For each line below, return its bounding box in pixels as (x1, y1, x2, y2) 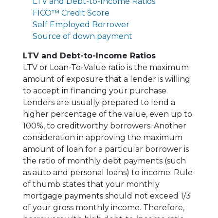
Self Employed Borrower (33, 19, 129, 29)
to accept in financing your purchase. (23, 86, 168, 95)
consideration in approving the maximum (23, 132, 182, 142)
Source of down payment (33, 31, 132, 41)
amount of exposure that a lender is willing (23, 74, 190, 84)
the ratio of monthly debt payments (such (23, 156, 186, 165)
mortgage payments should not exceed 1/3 (23, 191, 191, 200)
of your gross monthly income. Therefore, (23, 202, 184, 212)
